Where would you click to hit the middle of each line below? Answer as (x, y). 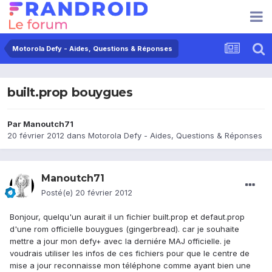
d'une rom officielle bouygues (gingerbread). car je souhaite (124, 229)
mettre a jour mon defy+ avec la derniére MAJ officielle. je (120, 241)
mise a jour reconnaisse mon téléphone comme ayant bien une (130, 266)
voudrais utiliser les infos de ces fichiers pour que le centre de (130, 253)
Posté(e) (58, 193)
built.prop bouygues (70, 93)
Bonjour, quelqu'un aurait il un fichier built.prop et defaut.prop (127, 217)
